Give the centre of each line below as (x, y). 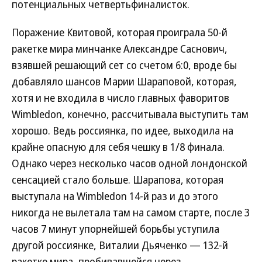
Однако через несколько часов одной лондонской (130, 163)
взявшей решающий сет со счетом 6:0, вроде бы (124, 65)
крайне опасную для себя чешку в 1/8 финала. (118, 147)
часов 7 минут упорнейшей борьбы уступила (116, 229)
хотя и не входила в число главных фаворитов (120, 98)
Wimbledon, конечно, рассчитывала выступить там (130, 114)
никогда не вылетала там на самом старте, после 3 (131, 212)
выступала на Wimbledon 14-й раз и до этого (115, 196)
